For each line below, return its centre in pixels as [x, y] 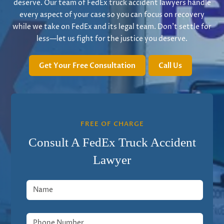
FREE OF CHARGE [112, 124]
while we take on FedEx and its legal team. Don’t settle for [112, 27]
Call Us [170, 66]
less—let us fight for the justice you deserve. [112, 39]
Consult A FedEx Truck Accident [112, 142]
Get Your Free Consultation [87, 66]
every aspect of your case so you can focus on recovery [112, 15]
